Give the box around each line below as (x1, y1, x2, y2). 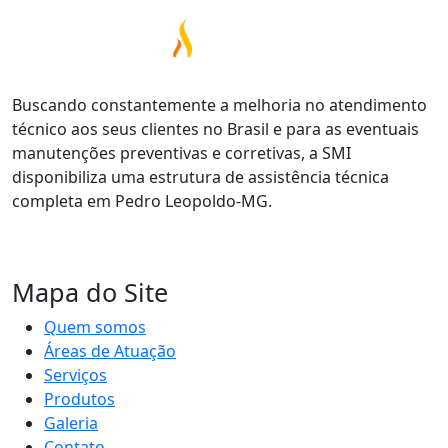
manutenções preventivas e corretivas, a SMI (12, 141, 351, 164)
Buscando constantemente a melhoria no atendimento (12, 93, 427, 116)
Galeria (44, 411, 98, 434)
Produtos (44, 387, 115, 410)
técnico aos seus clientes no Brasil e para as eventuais (12, 117, 419, 140)
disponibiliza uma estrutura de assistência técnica (12, 165, 389, 188)
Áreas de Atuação (44, 339, 176, 362)
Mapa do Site (12, 274, 168, 309)
